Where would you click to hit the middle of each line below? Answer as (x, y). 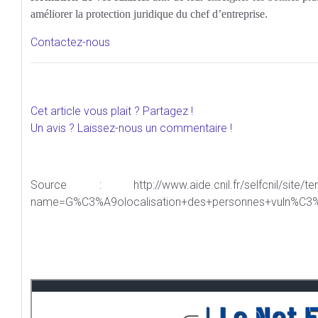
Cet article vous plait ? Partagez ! (112, 111)
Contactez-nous (70, 42)
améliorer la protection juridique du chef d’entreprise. (149, 14)
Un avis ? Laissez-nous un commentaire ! (131, 128)
